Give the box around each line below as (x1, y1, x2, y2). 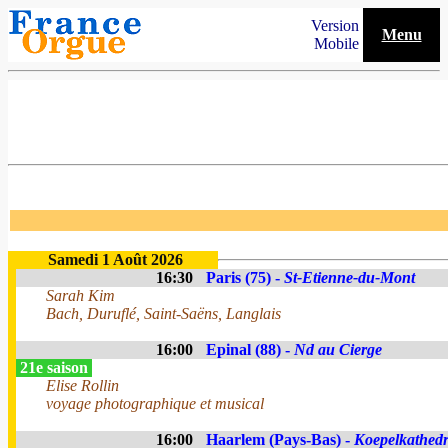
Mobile (314, 35, 363, 52)
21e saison (16, 359, 92, 376)
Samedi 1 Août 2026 (47, 251, 183, 268)
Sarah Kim (46, 287, 115, 304)
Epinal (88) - (206, 341, 294, 358)
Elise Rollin (46, 377, 119, 394)
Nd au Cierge (294, 341, 382, 358)
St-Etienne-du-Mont (284, 269, 415, 286)
